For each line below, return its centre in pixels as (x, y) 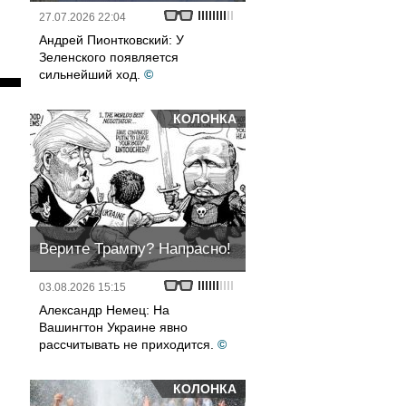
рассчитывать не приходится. (126, 344)
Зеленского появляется (109, 57)
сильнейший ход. (90, 74)
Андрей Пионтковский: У (111, 40)
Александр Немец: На (104, 310)
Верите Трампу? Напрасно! (135, 249)
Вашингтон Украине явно (113, 327)
